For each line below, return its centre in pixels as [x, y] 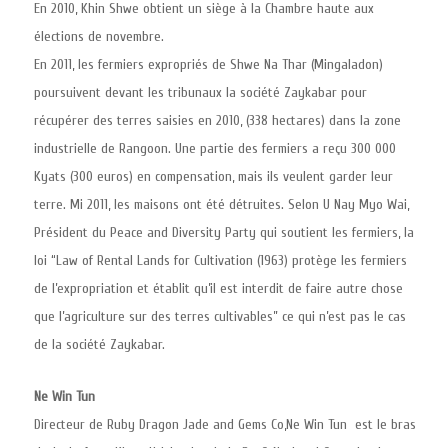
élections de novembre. [99, 36]
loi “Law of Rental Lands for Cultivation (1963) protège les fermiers [220, 260]
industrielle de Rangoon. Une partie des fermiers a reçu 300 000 [215, 148]
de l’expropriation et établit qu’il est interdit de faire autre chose [218, 288]
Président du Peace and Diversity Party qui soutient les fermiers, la [224, 232]
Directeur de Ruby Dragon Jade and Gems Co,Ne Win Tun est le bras [225, 424]
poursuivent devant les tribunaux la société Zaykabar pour [200, 92]
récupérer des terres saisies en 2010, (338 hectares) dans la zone [217, 120]
